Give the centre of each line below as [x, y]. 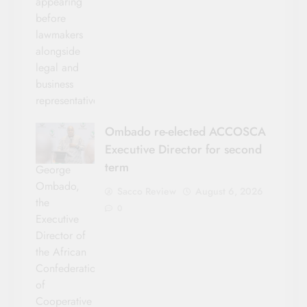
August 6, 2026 [229, 191]
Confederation [69, 268]
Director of [61, 235]
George [53, 169]
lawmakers [59, 34]
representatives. [71, 100]
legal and [57, 67]
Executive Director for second [183, 149]
